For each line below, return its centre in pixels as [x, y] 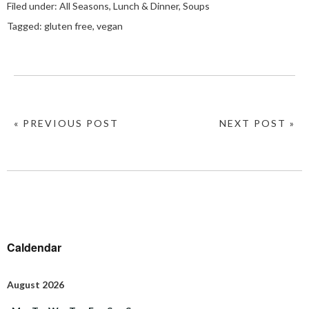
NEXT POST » [257, 123]
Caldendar [34, 247]
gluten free [68, 26]
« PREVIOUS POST [66, 123]
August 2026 [36, 284]
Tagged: [26, 26]
